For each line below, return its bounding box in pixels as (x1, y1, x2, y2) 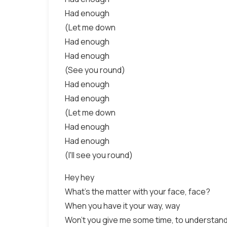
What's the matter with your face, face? (65, 186, 210, 197)
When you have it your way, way (65, 200, 180, 211)
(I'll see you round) (65, 149, 133, 161)
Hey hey (65, 172, 94, 183)
